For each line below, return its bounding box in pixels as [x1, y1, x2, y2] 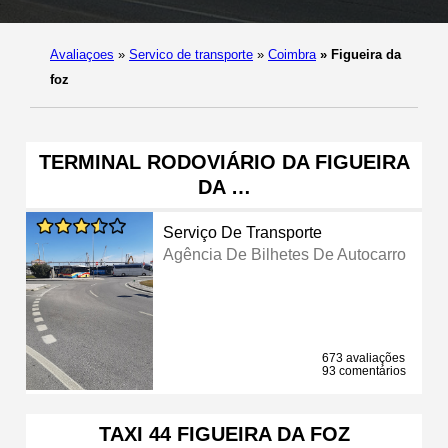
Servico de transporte [129, 46, 253, 62]
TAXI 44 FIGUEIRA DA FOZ [98, 422, 350, 445]
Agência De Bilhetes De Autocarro [163, 245, 407, 263]
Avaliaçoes [50, 46, 114, 62]
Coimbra [268, 46, 316, 62]
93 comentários [322, 363, 406, 378]
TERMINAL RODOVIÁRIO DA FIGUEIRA [38, 150, 410, 173]
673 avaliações [322, 350, 405, 365]
